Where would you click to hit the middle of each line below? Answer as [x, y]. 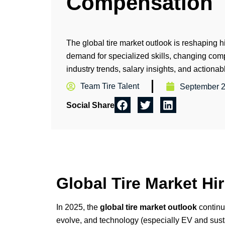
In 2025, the [78, 207]
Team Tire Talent [110, 86]
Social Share [90, 105]
